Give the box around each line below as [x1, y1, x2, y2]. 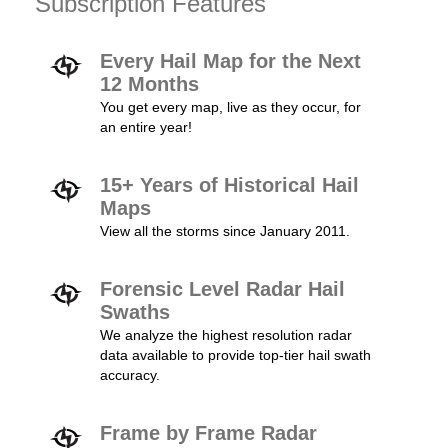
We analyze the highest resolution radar [100, 327, 352, 343]
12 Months [100, 73, 199, 95]
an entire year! [100, 119, 192, 135]
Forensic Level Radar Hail [100, 278, 345, 300]
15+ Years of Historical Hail [100, 174, 359, 196]
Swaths [100, 301, 170, 323]
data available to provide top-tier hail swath [100, 347, 371, 363]
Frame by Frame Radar [100, 422, 317, 444]
